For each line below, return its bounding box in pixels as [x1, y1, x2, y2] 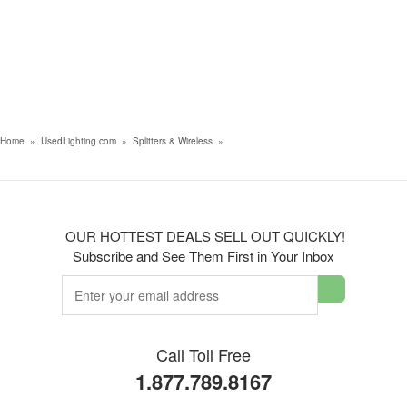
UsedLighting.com [41, 134, 116, 148]
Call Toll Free [156, 342, 251, 367]
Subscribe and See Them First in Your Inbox [73, 246, 334, 266]
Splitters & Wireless [133, 134, 213, 148]
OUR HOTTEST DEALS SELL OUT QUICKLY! [62, 226, 345, 246]
